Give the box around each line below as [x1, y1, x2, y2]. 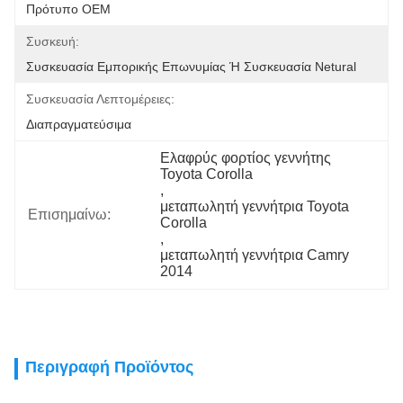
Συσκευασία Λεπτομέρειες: [26, 92, 175, 106]
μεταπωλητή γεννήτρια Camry [160, 247, 350, 263]
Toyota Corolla [160, 166, 254, 182]
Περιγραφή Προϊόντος [25, 358, 193, 376]
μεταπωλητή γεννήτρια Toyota [160, 199, 350, 214]
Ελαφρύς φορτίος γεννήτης [160, 150, 332, 166]
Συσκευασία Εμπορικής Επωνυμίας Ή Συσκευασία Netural [26, 59, 356, 74]
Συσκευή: [26, 34, 79, 49]
